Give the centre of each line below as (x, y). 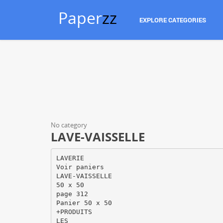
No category (69, 125)
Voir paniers (80, 167)
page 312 (72, 194)
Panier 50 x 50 (84, 203)
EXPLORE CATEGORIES (173, 20)
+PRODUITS (74, 212)
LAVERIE (70, 158)
